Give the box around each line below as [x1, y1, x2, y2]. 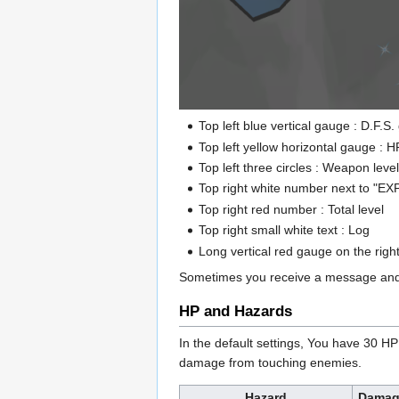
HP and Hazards [179, 302, 292, 320]
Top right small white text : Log [199, 223, 370, 238]
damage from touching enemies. [179, 354, 362, 370]
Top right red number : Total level [199, 201, 385, 216]
